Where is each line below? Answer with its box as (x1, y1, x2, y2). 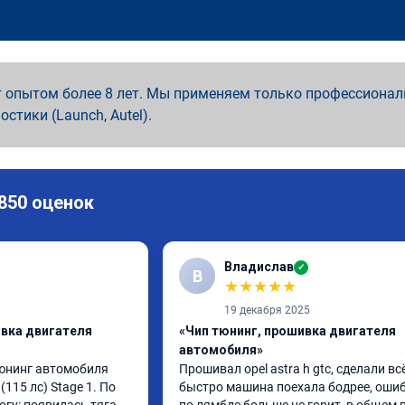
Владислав (224, 259, 294, 274)
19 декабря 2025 (224, 304, 310, 316)
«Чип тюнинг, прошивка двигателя (179, 324, 396, 338)
